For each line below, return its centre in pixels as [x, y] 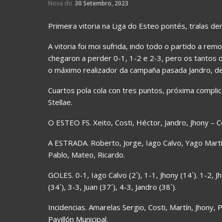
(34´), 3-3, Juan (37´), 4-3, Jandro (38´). [112, 187]
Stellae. [60, 102]
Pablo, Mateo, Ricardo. [86, 154]
